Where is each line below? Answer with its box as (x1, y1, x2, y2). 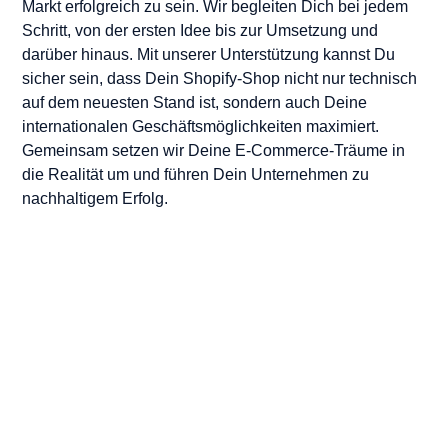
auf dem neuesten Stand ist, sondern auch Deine (22, 93, 367, 111)
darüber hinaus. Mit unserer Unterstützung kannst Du (22, 45, 395, 63)
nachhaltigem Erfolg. (22, 189, 168, 207)
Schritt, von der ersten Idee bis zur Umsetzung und (22, 21, 378, 39)
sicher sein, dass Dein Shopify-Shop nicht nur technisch (22, 69, 417, 87)
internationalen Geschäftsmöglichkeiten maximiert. (22, 117, 379, 135)
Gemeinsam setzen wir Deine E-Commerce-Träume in (22, 141, 405, 159)
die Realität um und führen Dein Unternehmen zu (22, 165, 369, 183)
